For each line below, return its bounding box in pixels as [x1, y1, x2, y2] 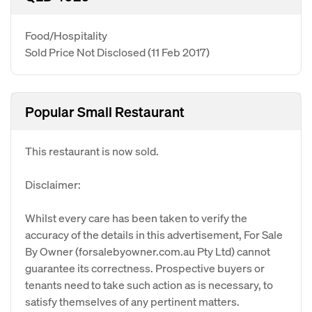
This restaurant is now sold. [25, 143, 159, 158]
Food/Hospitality [25, 28, 107, 42]
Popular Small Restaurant [25, 102, 185, 120]
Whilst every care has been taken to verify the [25, 210, 247, 225]
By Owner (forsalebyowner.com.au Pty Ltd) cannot [25, 244, 270, 258]
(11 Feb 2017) [148, 45, 210, 59]
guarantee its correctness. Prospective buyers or [25, 260, 265, 275]
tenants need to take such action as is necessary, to [25, 277, 273, 292]
